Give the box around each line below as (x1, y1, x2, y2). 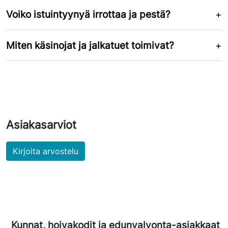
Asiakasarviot (6, 118, 76, 131)
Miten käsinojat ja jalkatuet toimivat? (6, 39, 174, 51)
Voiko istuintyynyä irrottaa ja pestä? (6, 8, 170, 20)
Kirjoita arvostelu (13, 146, 78, 156)
